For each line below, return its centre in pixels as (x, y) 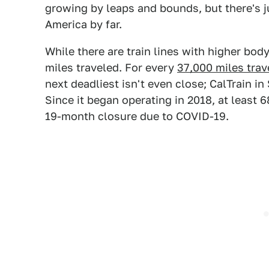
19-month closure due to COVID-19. (137, 116)
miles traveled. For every (111, 68)
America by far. (83, 24)
